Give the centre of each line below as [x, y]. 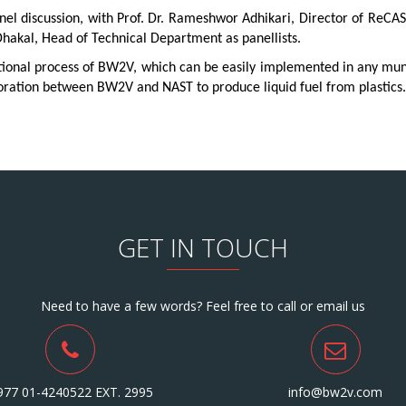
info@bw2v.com [336, 392]
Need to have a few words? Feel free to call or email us [203, 306]
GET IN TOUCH [203, 248]
